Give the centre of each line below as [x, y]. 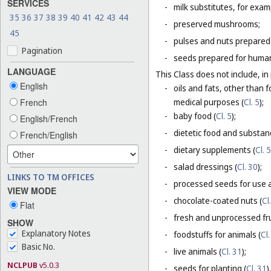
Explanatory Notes [56, 233]
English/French [47, 118]
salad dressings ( [205, 167]
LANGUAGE [31, 71]
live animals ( [198, 252]
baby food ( [195, 116]
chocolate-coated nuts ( [218, 201]
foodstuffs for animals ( [217, 235]
